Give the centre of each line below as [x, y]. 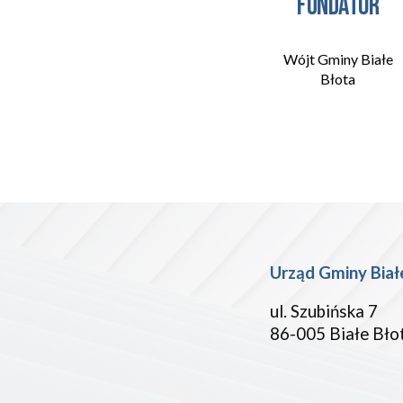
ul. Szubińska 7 [326, 311]
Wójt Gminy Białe [338, 59]
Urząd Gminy [321, 273]
